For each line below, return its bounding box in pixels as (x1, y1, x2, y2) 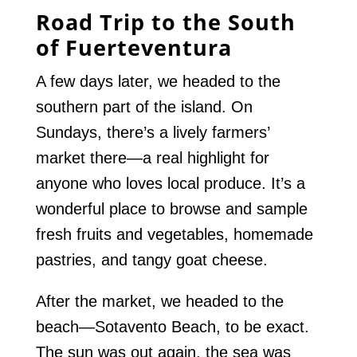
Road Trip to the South (35, 7, 296, 37)
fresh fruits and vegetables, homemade (35, 226, 313, 244)
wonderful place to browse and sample (35, 200, 308, 218)
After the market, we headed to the (35, 292, 284, 311)
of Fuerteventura (35, 33, 232, 63)
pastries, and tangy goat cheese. (35, 251, 268, 269)
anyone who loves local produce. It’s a (35, 175, 305, 193)
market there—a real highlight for (35, 149, 269, 167)
